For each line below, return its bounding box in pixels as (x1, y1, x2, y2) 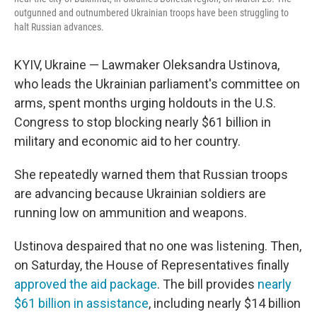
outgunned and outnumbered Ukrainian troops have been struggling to (14, 7, 289, 18)
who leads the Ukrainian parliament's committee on (14, 76, 300, 91)
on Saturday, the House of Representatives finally (14, 258, 289, 272)
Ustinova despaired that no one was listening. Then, (14, 238, 301, 253)
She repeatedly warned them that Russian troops (14, 167, 288, 182)
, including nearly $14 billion (149, 296, 301, 311)
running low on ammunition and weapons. (14, 205, 247, 220)
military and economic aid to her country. (14, 134, 241, 149)
